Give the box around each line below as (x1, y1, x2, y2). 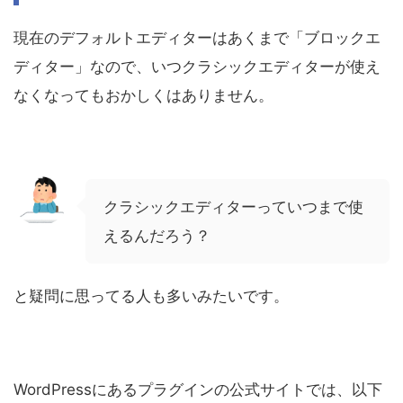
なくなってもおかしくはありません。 (13, 85, 273, 104)
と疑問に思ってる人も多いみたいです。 (13, 286, 289, 305)
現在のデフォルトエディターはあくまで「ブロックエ (13, 28, 381, 47)
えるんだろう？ (103, 226, 210, 245)
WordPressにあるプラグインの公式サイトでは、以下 (13, 380, 382, 399)
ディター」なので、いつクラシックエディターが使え (13, 57, 381, 76)
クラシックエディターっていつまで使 (103, 197, 363, 216)
